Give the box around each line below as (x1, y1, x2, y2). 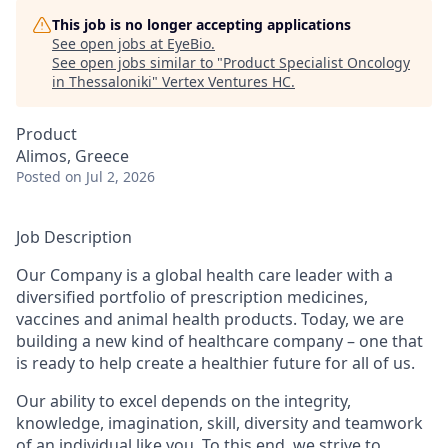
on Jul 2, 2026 (65, 167, 155, 186)
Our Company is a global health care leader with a (16, 264, 393, 286)
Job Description (16, 226, 132, 248)
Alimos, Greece (16, 145, 129, 167)
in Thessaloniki (52, 72, 152, 91)
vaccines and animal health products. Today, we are (16, 308, 404, 330)
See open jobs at (52, 34, 167, 53)
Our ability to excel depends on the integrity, (16, 390, 351, 412)
